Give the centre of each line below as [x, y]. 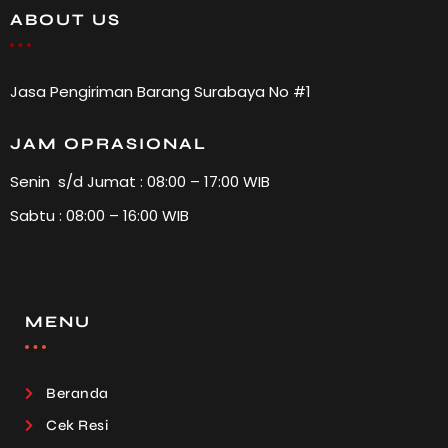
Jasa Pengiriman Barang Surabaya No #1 [160, 91]
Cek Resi [77, 426]
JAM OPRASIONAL [108, 143]
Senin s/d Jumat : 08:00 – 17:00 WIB [140, 181]
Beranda [77, 394]
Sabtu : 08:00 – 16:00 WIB [99, 215]
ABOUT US [65, 19]
